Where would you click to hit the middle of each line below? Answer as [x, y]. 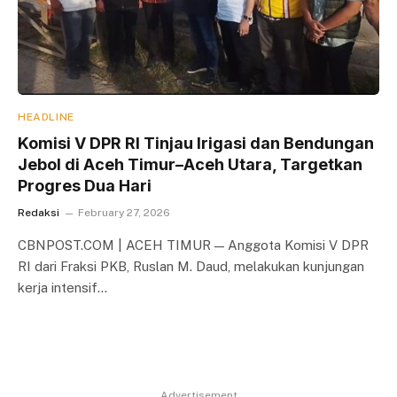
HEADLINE [46, 117]
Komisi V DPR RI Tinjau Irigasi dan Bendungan [196, 143]
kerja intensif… [62, 287]
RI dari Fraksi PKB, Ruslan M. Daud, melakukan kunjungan [191, 266]
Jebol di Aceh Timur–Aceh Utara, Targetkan [190, 164]
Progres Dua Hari [85, 185]
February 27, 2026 [124, 212]
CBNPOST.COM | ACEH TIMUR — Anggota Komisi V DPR [193, 245]
